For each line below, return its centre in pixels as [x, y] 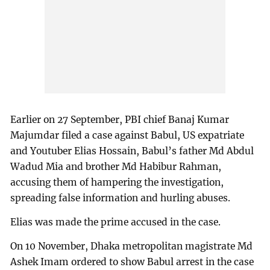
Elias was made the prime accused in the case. [116, 222]
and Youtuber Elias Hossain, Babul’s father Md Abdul [132, 151]
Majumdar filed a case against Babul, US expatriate [127, 136]
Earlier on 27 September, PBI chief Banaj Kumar [120, 120]
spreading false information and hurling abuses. [121, 198]
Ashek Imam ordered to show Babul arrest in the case [132, 262]
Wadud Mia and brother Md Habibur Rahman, [116, 167]
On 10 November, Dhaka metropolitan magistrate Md [132, 246]
